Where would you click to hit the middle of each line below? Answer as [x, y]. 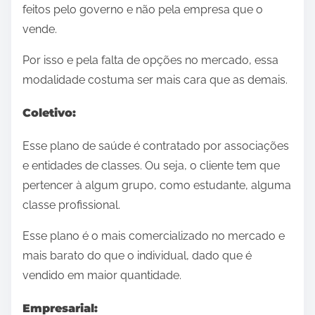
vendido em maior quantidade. [102, 276]
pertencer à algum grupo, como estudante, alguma [157, 186]
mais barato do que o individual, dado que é [137, 256]
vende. [40, 29]
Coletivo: [49, 112]
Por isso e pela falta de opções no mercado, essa [150, 60]
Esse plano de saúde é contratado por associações [156, 146]
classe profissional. [71, 205]
